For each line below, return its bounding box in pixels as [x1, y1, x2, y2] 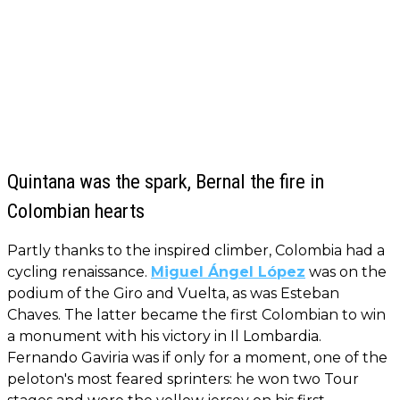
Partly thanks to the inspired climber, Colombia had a [7, 242, 385, 260]
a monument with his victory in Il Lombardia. [7, 328, 321, 346]
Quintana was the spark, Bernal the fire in [7, 170, 324, 194]
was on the [305, 263, 387, 281]
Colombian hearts [7, 199, 145, 223]
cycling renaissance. [7, 263, 151, 281]
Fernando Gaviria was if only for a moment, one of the [7, 349, 387, 367]
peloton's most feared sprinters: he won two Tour [7, 371, 359, 388]
